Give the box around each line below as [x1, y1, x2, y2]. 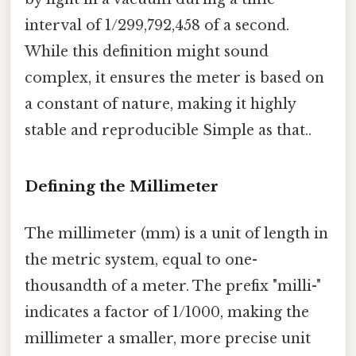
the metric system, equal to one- [25, 251, 257, 269]
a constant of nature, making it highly [25, 95, 296, 114]
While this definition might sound [25, 43, 269, 61]
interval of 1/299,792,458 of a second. [25, 17, 289, 35]
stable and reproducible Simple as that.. [25, 122, 311, 140]
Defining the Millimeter [25, 177, 219, 196]
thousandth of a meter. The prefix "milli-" [25, 277, 321, 296]
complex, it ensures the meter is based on [25, 69, 324, 87]
